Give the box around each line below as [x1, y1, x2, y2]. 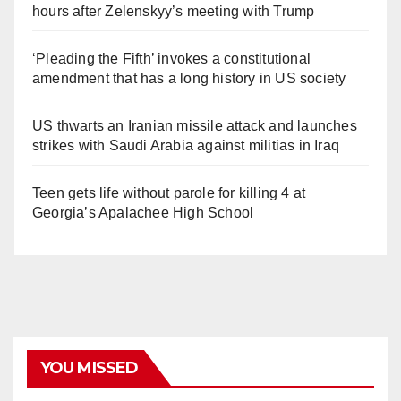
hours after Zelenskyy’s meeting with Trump [32, 3, 315, 19]
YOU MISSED [40, 357, 138, 378]
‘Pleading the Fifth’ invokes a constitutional [32, 50, 311, 66]
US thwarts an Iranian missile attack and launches [32, 117, 357, 133]
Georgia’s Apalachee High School [32, 204, 254, 220]
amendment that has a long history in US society [32, 70, 346, 86]
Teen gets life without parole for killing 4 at [32, 184, 306, 200]
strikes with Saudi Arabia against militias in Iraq [32, 137, 340, 153]
